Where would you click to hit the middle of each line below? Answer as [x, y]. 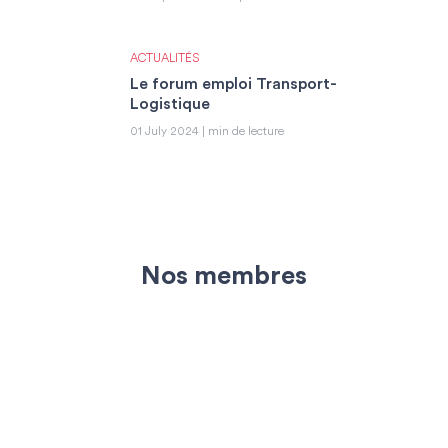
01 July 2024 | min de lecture [207, 131]
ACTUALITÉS [165, 58]
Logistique [170, 103]
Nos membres [224, 275]
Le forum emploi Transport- [233, 83]
